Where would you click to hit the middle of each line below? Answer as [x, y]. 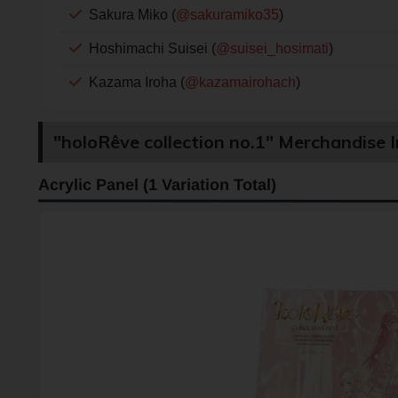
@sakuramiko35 [227, 14]
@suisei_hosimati [272, 48]
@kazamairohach [240, 82]
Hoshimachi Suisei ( [152, 48]
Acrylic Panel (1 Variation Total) [157, 184]
